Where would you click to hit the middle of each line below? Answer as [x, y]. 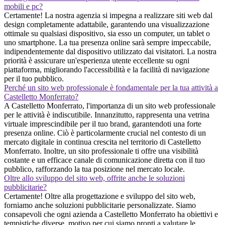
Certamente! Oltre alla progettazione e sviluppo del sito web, [100, 196]
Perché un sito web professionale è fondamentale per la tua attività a [111, 87]
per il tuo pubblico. [34, 78]
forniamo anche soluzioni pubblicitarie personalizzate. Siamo [100, 205]
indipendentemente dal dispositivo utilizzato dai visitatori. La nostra [110, 51]
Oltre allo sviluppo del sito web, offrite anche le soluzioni [94, 178]
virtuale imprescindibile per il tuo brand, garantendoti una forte [103, 124]
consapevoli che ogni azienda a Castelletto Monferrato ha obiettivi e [111, 214]
